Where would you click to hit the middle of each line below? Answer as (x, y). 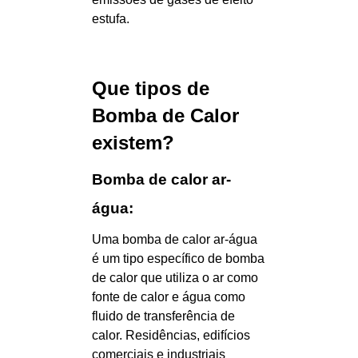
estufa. (111, 19)
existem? (133, 143)
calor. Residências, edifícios (171, 335)
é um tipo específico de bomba (178, 259)
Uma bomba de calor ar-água (175, 239)
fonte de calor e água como (169, 297)
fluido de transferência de (163, 316)
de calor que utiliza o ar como (175, 278)
